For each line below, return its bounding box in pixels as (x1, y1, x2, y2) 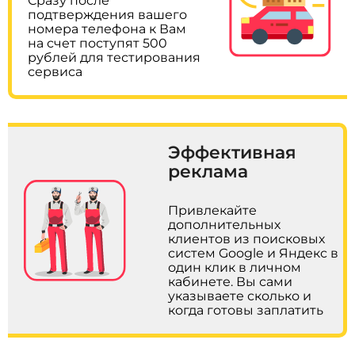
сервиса (28, 64, 83, 80)
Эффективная (167, 142, 296, 163)
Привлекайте (167, 203, 257, 219)
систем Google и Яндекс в (167, 246, 338, 261)
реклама (167, 161, 248, 182)
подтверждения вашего (28, 7, 188, 23)
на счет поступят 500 (28, 36, 168, 52)
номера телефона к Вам (28, 21, 187, 37)
